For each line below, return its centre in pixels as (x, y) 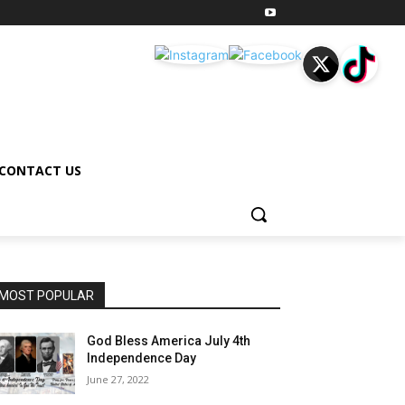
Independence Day (142, 358)
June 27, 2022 (118, 379)
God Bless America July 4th (169, 341)
